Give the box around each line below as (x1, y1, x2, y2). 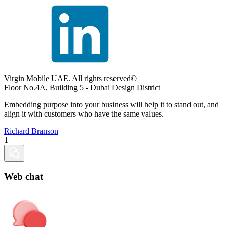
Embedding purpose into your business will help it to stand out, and (4, 100, 219, 109)
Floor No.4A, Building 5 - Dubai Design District (4, 83, 160, 92)
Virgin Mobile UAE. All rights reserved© (4, 74, 137, 83)
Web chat (4, 171, 43, 182)
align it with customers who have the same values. (4, 109, 164, 119)
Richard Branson (4, 127, 58, 136)
